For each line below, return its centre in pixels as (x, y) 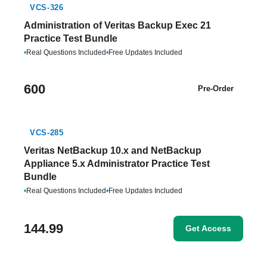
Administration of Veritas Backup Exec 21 (117, 25)
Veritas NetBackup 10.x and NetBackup (113, 150)
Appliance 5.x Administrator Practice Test (117, 164)
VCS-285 (47, 133)
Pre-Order (216, 89)
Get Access (208, 228)
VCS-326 (47, 7)
